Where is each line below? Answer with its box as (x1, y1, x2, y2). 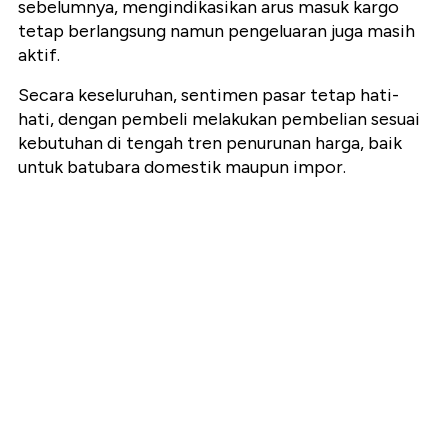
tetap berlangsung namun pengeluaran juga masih (18, 19, 415, 42)
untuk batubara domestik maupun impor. (18, 155, 346, 178)
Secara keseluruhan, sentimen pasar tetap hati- (18, 83, 399, 106)
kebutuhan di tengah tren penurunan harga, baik (18, 131, 402, 154)
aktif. (18, 43, 60, 66)
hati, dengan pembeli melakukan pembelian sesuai (18, 107, 420, 130)
